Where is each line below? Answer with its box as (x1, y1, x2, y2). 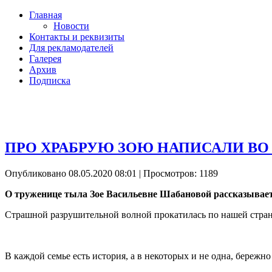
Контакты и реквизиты (29, 32, 124, 42)
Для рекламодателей (29, 42, 114, 53)
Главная (29, 10, 62, 20)
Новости (53, 21, 89, 31)
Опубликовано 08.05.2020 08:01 (5, 168, 137, 178)
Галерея (29, 53, 61, 64)
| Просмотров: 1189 (137, 168, 218, 178)
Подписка (29, 75, 70, 86)
